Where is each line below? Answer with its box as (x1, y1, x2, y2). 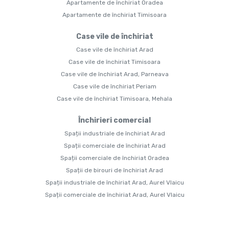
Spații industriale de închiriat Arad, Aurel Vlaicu (45, 179, 184, 187)
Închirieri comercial (78, 116, 151, 125)
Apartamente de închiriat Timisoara (62, 11, 167, 19)
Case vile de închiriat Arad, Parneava (60, 71, 169, 78)
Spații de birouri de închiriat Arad (66, 167, 163, 174)
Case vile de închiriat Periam (73, 83, 156, 90)
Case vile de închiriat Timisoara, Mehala (57, 95, 172, 103)
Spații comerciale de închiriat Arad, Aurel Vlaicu (44, 191, 185, 199)
